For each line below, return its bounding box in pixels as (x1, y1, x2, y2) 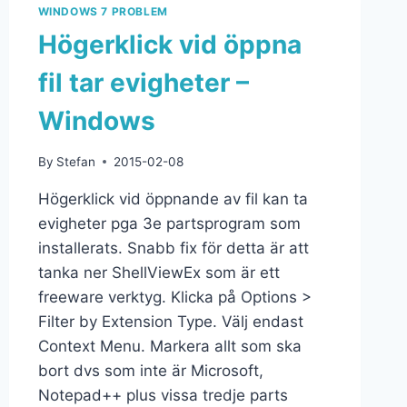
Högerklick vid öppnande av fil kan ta (37, 189, 308, 208)
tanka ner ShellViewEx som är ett (37, 263, 280, 282)
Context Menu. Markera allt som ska (37, 336, 302, 355)
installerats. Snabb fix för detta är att (37, 238, 309, 257)
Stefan (55, 154, 95, 169)
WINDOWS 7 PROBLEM (37, 5, 168, 18)
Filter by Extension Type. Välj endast (37, 312, 303, 331)
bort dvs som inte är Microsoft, (37, 361, 263, 380)
